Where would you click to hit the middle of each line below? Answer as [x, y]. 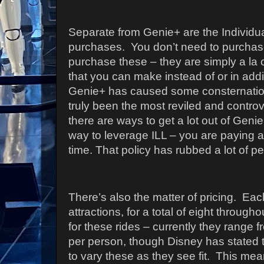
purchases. [97, 47]
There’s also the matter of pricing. [152, 197]
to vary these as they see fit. [139, 256]
